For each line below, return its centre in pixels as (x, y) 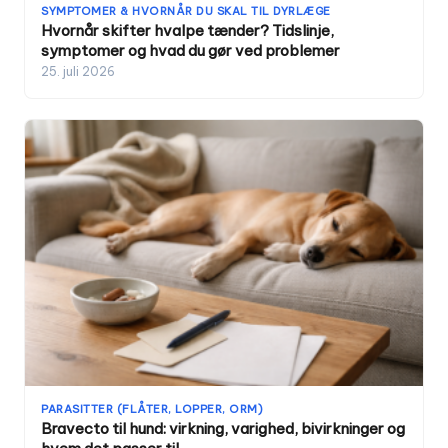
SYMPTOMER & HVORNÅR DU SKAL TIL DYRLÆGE (186, 11)
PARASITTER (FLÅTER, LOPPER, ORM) (152, 408)
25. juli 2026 (78, 72)
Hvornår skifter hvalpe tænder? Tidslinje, (187, 31)
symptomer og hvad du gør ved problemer (190, 51)
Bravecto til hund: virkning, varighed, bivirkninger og (223, 428)
